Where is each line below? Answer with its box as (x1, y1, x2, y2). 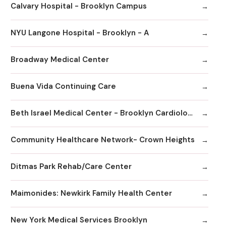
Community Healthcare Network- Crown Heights (11, 135, 195, 145)
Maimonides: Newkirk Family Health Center (11, 188, 172, 199)
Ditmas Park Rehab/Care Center (11, 161, 132, 172)
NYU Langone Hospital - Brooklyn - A (11, 28, 149, 38)
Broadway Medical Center (11, 54, 109, 65)
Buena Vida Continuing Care (11, 81, 116, 92)
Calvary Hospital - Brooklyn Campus (11, 1, 147, 12)
